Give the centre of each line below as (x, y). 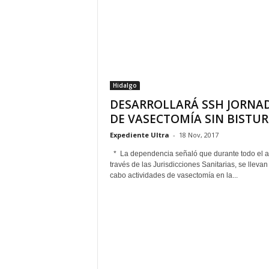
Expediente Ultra (139, 135)
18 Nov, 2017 (198, 135)
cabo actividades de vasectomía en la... (174, 175)
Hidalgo (125, 85)
